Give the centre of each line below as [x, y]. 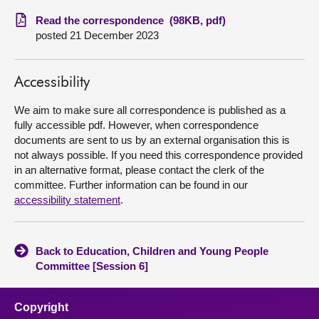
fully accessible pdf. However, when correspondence [136, 125]
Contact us [44, 67]
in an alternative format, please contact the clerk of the [139, 170]
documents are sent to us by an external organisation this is [152, 140]
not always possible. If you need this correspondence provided [158, 155]
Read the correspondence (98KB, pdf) [131, 20]
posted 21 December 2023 [97, 35]
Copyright [41, 307]
